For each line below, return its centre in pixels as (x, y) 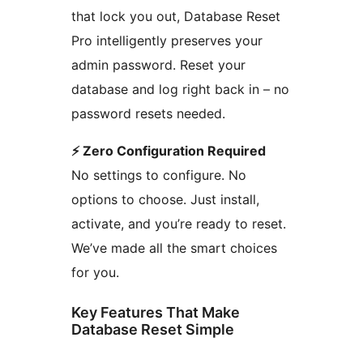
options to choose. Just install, (165, 200)
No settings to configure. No (159, 175)
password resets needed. (148, 114)
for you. (95, 273)
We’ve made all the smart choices (174, 248)
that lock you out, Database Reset (176, 17)
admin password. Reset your (158, 65)
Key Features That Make (156, 313)
